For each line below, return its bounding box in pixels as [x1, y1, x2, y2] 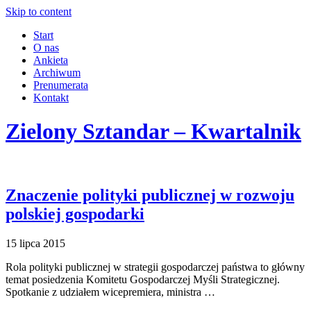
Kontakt [33, 92, 69, 103]
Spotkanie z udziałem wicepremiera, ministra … [6, 285, 215, 298]
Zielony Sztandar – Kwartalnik [6, 119, 301, 144]
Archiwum [33, 67, 81, 78]
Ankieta [33, 54, 68, 66]
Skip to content [6, 6, 72, 17]
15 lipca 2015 [6, 237, 65, 249]
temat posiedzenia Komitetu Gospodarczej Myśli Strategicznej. [6, 273, 280, 285]
